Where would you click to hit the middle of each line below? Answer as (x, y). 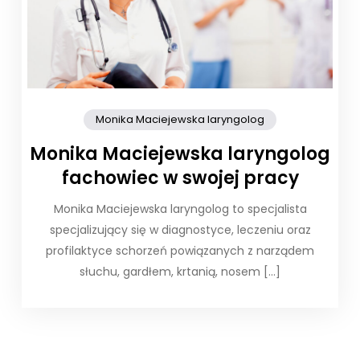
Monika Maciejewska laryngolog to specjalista (180, 209)
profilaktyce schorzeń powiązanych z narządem (180, 250)
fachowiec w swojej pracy (180, 178)
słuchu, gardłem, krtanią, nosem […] (180, 271)
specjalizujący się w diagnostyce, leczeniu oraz (180, 229)
